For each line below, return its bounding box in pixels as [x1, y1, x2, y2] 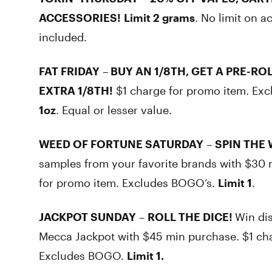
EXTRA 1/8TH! [39, 84, 113, 97]
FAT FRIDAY [39, 64, 100, 78]
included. [39, 30, 87, 44]
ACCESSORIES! [39, 11, 121, 24]
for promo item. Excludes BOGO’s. [39, 176, 218, 189]
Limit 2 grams [124, 11, 195, 24]
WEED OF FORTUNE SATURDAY [39, 137, 203, 151]
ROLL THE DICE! [148, 210, 235, 223]
